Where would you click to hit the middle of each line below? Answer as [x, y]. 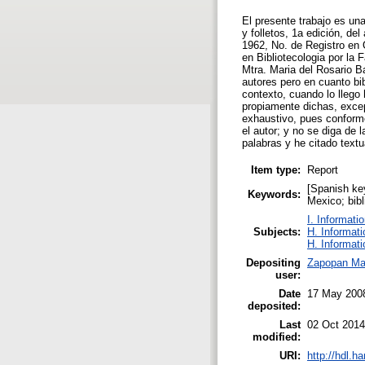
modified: [277, 336]
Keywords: [274, 194]
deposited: [274, 306]
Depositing [273, 262]
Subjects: [277, 231]
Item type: [276, 169]
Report [323, 169]
